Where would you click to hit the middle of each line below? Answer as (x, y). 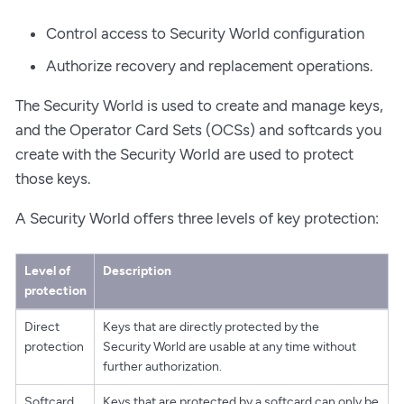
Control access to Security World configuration (205, 34)
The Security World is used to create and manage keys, (199, 105)
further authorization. (162, 367)
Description (137, 271)
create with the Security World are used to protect (184, 154)
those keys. (53, 178)
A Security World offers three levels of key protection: (197, 218)
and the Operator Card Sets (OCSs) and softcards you (198, 129)
